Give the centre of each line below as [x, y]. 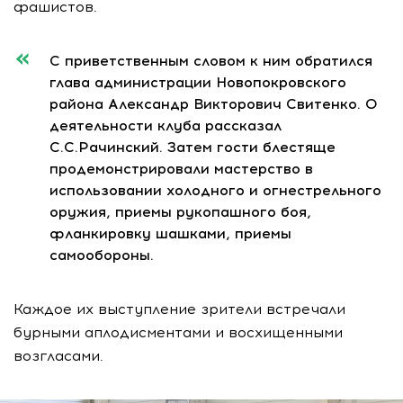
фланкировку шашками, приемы [170, 234]
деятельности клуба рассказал [166, 126]
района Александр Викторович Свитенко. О [214, 104]
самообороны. [102, 255]
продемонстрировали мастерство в [181, 169]
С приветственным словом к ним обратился [211, 61]
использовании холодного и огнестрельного [215, 191]
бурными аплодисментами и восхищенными [178, 333]
